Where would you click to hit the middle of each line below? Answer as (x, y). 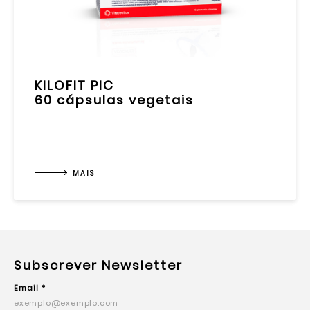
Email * (30, 288)
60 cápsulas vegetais (114, 100)
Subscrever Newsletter (98, 265)
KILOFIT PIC (74, 85)
